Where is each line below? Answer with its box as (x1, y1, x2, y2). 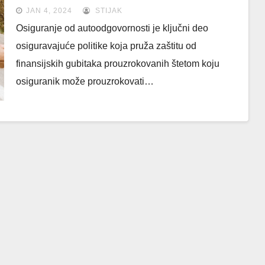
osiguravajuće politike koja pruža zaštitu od (15, 41, 196, 51)
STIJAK (92, 7, 122, 15)
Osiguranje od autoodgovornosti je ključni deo (15, 23, 208, 33)
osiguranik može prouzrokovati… (15, 76, 154, 86)
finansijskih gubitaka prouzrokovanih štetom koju (15, 59, 219, 69)
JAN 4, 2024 (25, 7, 72, 15)
